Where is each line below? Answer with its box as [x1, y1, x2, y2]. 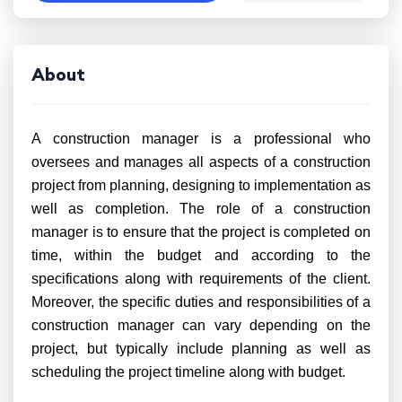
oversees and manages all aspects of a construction [31, 154, 371, 170]
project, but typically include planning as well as [31, 341, 371, 356]
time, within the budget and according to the [31, 248, 371, 263]
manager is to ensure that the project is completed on [31, 224, 371, 240]
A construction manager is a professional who [31, 131, 371, 146]
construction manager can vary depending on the [31, 318, 371, 333]
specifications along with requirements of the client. [31, 271, 371, 286]
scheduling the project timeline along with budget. [31, 364, 345, 380]
